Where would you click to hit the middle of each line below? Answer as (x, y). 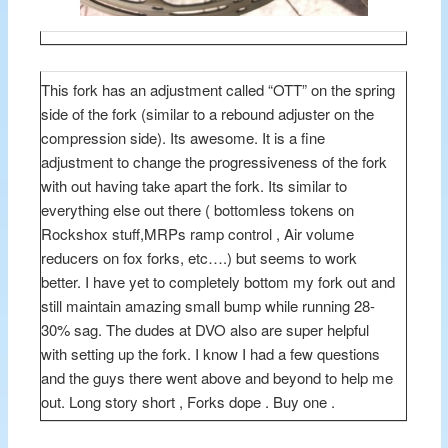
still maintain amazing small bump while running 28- (208, 305)
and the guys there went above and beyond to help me (217, 377)
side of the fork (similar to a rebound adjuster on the (208, 113)
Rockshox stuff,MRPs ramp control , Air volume (198, 233)
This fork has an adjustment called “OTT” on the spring (218, 89)
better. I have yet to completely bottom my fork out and (218, 281)
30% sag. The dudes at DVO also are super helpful (205, 329)
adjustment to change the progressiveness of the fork (214, 161)
